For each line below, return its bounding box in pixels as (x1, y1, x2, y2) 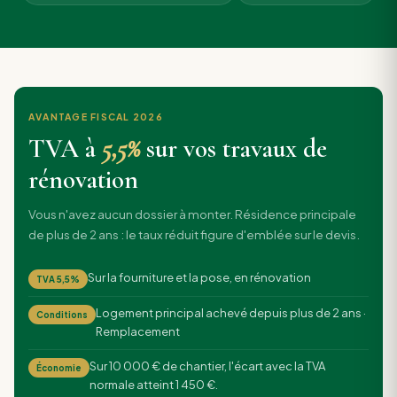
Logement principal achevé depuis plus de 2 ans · (95, 306, 366, 321)
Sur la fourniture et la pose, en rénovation (87, 270, 311, 285)
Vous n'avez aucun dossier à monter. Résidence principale (28, 206, 356, 222)
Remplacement (95, 324, 180, 339)
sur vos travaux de (140, 132, 327, 164)
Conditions (35, 309, 88, 321)
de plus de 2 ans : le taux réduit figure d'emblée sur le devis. (28, 226, 360, 242)
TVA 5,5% (35, 273, 80, 284)
